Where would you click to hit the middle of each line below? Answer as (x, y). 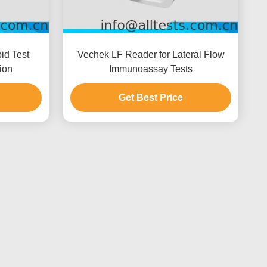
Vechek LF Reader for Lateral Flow (151, 55)
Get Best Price (151, 97)
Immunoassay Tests (151, 69)
